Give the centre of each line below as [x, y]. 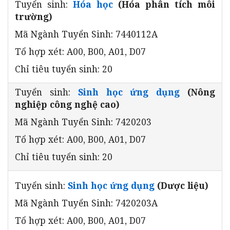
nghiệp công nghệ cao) [67, 104]
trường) [34, 16]
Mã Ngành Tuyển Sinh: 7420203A [86, 203]
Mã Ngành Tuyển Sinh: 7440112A [86, 34]
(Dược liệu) [181, 185]
